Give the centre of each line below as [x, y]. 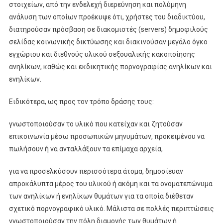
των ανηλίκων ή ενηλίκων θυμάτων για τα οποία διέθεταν [101, 196]
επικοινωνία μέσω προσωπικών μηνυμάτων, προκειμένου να [107, 136]
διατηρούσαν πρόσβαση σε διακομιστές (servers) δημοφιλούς [108, 29]
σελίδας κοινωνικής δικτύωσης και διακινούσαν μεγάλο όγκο [108, 42]
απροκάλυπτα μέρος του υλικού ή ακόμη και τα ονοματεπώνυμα [111, 183]
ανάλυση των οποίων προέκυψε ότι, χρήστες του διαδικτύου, [107, 17]
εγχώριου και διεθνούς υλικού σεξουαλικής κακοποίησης [102, 54]
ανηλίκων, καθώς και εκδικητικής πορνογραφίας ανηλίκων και [110, 66]
